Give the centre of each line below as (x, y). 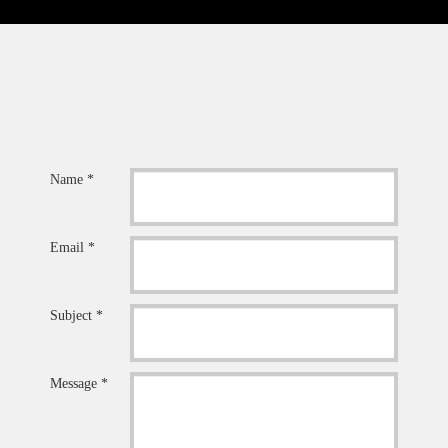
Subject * (76, 315)
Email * (72, 247)
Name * (71, 179)
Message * (78, 383)
